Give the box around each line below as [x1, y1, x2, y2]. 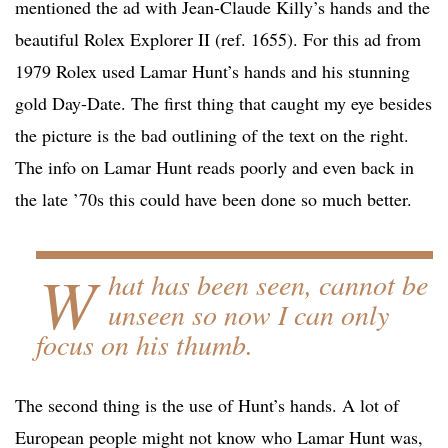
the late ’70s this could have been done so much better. [15, 187, 412, 212]
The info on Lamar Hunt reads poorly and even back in [15, 155, 414, 180]
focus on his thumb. [35, 325, 253, 364]
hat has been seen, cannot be [107, 265, 428, 304]
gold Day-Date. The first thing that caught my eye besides [15, 91, 432, 116]
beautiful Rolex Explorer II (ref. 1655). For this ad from [15, 27, 421, 52]
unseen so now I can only [107, 295, 389, 334]
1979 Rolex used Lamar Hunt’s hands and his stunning [15, 59, 410, 84]
